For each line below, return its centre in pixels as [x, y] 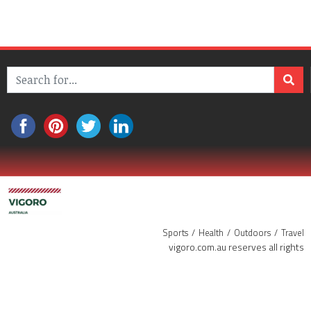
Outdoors [252, 233]
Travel [293, 233]
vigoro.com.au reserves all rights [236, 247]
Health [211, 233]
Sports [175, 233]
